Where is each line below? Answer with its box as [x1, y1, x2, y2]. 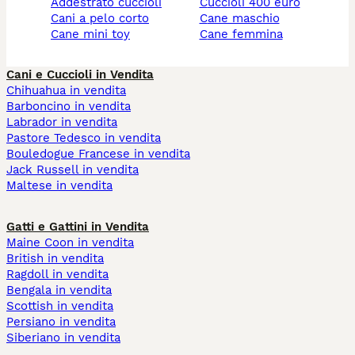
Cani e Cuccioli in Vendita [6, 67, 154, 82]
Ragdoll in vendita [6, 267, 109, 282]
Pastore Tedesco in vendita [6, 131, 161, 146]
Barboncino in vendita [6, 99, 131, 114]
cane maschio [207, 11, 280, 26]
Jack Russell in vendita [6, 162, 139, 177]
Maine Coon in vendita [6, 235, 134, 250]
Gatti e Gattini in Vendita [6, 219, 149, 235]
